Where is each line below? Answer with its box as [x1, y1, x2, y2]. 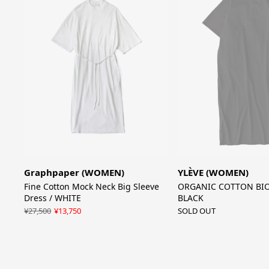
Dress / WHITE [24, 192, 82, 204]
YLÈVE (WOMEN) [177, 166, 249, 178]
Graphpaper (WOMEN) [24, 166, 125, 178]
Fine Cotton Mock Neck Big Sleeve [24, 180, 160, 192]
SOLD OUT [177, 205, 216, 216]
